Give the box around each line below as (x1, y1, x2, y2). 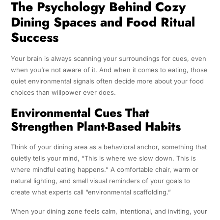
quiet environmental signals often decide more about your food (10, 77, 204, 85)
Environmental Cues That (10, 104, 149, 122)
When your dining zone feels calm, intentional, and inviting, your (10, 207, 207, 216)
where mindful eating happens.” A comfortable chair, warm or (10, 165, 198, 174)
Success (10, 28, 58, 47)
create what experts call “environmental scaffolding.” (10, 188, 171, 196)
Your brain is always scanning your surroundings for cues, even (10, 55, 206, 63)
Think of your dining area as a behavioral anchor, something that (10, 143, 207, 151)
